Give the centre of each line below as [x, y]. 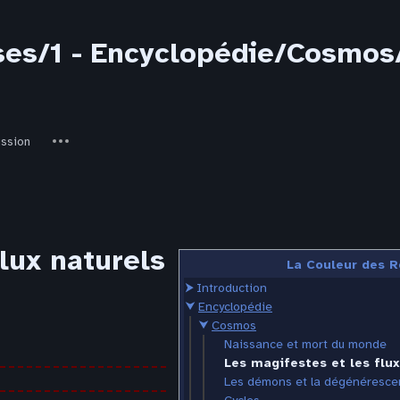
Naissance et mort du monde [305, 345]
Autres [58, 132]
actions [61, 147]
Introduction [232, 288]
